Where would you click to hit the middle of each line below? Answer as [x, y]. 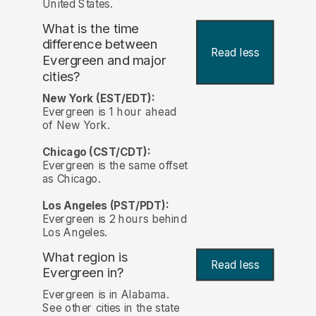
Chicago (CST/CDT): [96, 152]
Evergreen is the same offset [115, 165]
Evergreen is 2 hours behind [114, 219]
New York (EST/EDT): [98, 98]
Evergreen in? [83, 273]
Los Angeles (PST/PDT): [105, 205]
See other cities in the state [111, 308]
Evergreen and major [104, 61]
